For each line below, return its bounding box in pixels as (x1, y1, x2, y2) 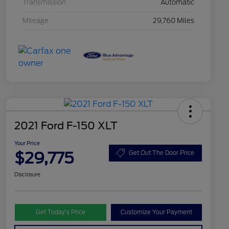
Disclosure (14, 171, 40, 178)
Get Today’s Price (35, 209, 85, 216)
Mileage (22, 17, 49, 25)
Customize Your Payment (120, 209, 192, 216)
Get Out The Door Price (129, 149, 194, 156)
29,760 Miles (153, 17, 194, 25)
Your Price (14, 140, 40, 147)
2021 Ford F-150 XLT (14, 120, 118, 132)
